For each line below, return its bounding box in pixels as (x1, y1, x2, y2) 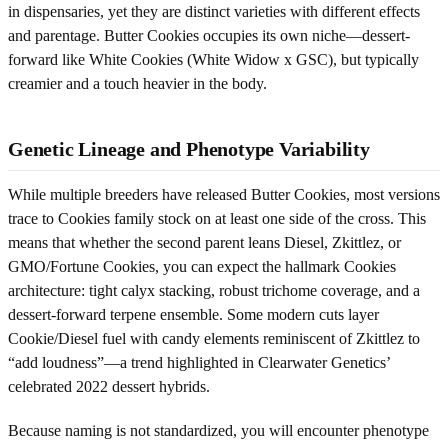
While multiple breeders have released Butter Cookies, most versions (8, 185, 440, 203)
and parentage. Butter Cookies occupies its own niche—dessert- (8, 26, 410, 44)
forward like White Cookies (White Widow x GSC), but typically (8, 50, 419, 68)
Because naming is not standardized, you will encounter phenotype (8, 421, 429, 439)
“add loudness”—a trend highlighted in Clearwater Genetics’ (8, 353, 390, 371)
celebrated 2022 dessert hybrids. (8, 377, 210, 395)
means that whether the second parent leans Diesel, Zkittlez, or (8, 233, 401, 251)
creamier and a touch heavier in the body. (8, 74, 267, 92)
